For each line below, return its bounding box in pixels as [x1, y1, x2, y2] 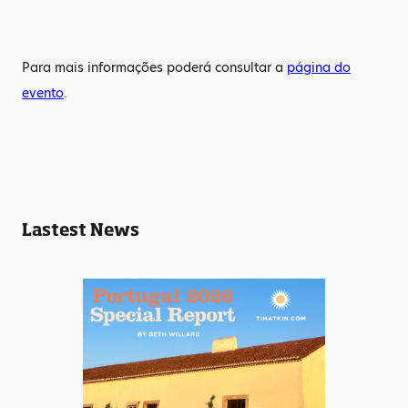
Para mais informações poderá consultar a [22, 58, 287, 76]
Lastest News [22, 219, 139, 240]
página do [287, 58, 351, 76]
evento [22, 84, 64, 102]
